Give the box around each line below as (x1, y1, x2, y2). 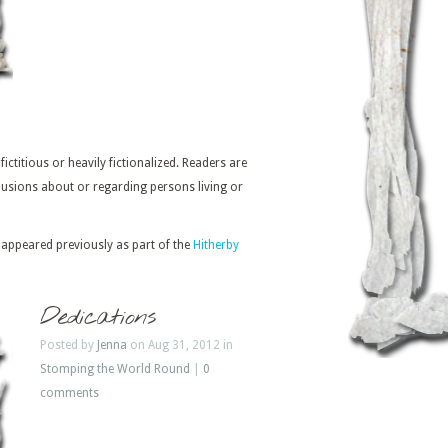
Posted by (40, 338, 97, 353)
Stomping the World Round (40, 362, 190, 377)
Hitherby (193, 238, 239, 253)
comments (40, 386, 99, 401)
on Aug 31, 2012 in (127, 338, 233, 353)
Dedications (40, 302, 155, 335)
